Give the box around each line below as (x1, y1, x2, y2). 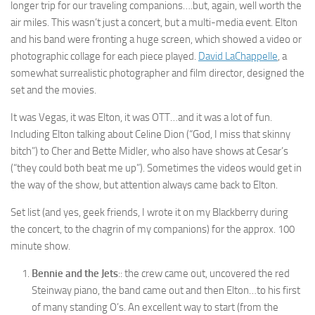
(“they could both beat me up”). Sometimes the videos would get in (11, 162, 302, 174)
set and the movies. (11, 84, 96, 96)
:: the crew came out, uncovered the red (118, 267, 290, 280)
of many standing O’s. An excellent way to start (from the (32, 301, 278, 314)
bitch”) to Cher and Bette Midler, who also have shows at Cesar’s (11, 145, 288, 157)
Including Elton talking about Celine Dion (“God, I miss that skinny (11, 128, 290, 141)
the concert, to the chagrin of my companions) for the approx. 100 (11, 223, 295, 236)
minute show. (11, 240, 70, 252)
